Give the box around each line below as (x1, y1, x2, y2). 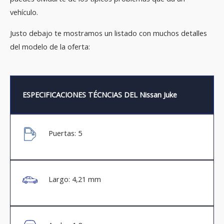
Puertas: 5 (48, 128, 82, 138)
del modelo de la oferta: (10, 41, 90, 51)
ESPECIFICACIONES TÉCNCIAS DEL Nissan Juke (22, 89, 177, 100)
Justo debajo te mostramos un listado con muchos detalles (10, 27, 207, 38)
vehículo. (10, 7, 38, 17)
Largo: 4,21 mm (48, 174, 101, 184)
